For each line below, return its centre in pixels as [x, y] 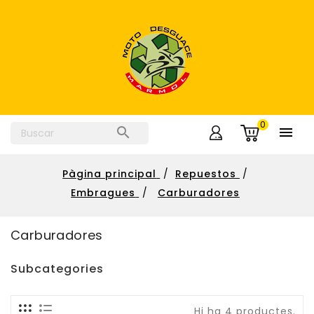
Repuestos [206, 174]
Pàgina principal [110, 174]
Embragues [103, 193]
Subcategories [57, 269]
